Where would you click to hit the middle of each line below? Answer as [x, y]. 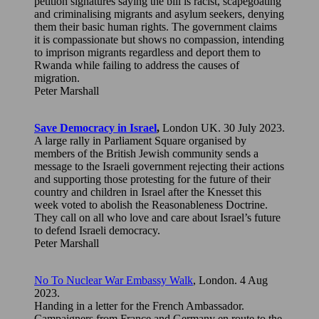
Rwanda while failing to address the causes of [137, 65]
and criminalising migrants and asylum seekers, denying [159, 14]
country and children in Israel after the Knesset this [148, 192]
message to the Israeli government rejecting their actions [159, 166]
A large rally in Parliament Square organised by [140, 140]
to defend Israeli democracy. [97, 230]
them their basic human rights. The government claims [156, 26]
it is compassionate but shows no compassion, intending [159, 39]
